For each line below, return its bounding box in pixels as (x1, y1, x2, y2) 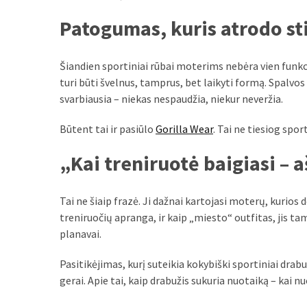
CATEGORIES (6, 38, 65, 52)
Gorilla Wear (156, 122, 213, 136)
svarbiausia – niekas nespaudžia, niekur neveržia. (60, 92, 283, 106)
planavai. (60, 226, 101, 241)
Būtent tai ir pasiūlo (60, 122, 156, 136)
